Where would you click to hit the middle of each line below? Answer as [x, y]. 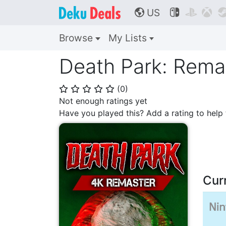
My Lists [129, 38]
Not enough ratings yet [103, 101]
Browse [77, 38]
